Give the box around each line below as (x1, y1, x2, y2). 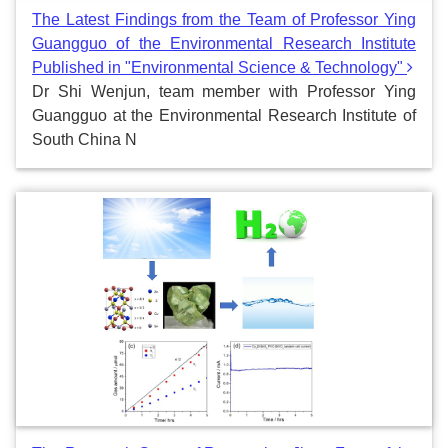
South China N (32, 131, 137, 149)
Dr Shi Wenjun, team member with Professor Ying (32, 83, 416, 101)
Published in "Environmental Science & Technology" (32, 59, 407, 77)
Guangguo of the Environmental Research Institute (32, 35, 416, 53)
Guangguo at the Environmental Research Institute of (32, 107, 416, 125)
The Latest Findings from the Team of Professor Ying (32, 11, 416, 29)
